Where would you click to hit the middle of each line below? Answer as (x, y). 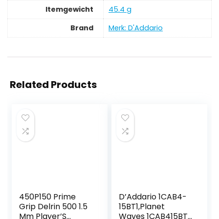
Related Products (53, 85)
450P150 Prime (48, 197)
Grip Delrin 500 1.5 (54, 207)
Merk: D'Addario (136, 28)
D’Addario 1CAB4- (153, 197)
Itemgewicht (69, 10)
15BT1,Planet (142, 207)
